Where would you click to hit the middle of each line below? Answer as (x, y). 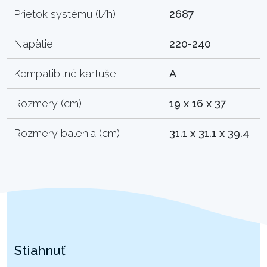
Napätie (34, 44)
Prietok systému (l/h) (65, 14)
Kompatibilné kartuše (65, 73)
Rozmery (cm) (48, 103)
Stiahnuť (40, 250)
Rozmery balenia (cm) (67, 133)
